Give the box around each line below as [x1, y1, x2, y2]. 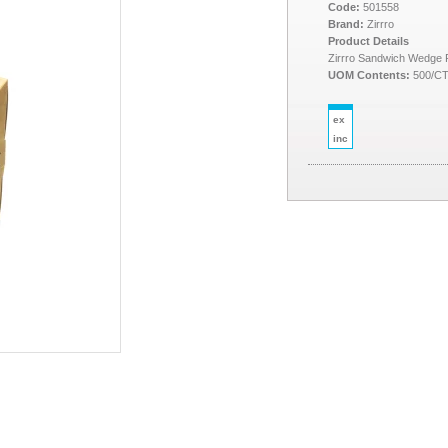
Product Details [328, 35, 409, 47]
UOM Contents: [328, 69, 410, 81]
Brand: [328, 18, 364, 30]
